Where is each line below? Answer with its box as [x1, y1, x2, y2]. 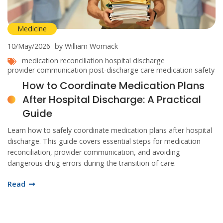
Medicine [17, 24, 47, 34]
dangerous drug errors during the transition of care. [7, 158, 176, 168]
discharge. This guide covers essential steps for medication [7, 136, 201, 146]
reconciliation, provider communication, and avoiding [7, 147, 180, 157]
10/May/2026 [7, 41, 50, 51]
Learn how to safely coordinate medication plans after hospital [7, 125, 212, 135]
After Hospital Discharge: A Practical [22, 93, 201, 107]
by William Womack [55, 41, 118, 51]
